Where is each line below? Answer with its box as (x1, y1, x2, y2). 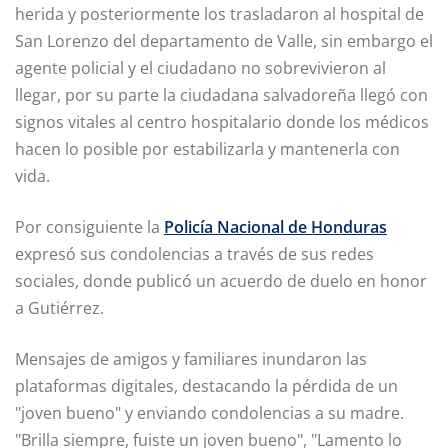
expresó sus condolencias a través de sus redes (15, 243, 374, 266)
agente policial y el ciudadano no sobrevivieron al (15, 57, 386, 80)
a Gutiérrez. (15, 297, 104, 320)
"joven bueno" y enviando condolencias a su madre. (15, 402, 404, 425)
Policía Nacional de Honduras (164, 216, 387, 239)
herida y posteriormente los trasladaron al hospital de (15, 3, 424, 26)
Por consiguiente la (15, 216, 164, 239)
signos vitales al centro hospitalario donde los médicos (15, 111, 429, 134)
